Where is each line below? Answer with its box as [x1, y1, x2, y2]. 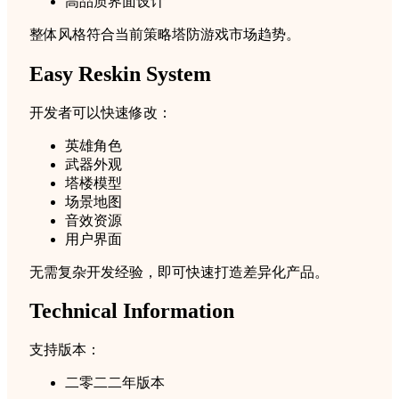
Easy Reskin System [29, 61, 211, 85]
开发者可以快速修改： [29, 104, 172, 120]
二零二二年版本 [65, 375, 165, 391]
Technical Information [29, 299, 234, 323]
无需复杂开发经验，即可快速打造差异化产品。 [29, 264, 329, 280]
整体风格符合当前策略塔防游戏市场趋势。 [29, 26, 300, 42]
